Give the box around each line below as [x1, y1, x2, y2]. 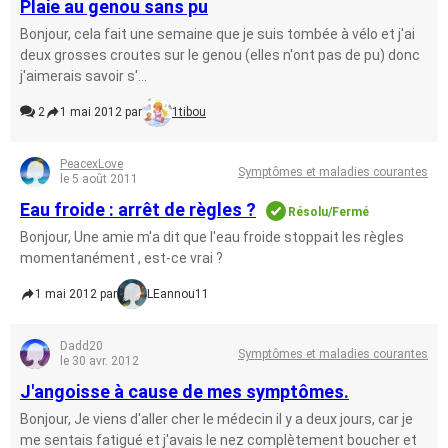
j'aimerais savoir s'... [20, 68, 147, 84]
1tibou [172, 105, 206, 119]
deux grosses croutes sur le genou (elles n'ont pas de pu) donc [20, 47, 420, 63]
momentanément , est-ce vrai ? [20, 250, 223, 266]
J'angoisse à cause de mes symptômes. [20, 381, 349, 402]
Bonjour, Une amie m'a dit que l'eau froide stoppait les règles [20, 229, 404, 245]
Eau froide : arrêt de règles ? [20, 199, 256, 220]
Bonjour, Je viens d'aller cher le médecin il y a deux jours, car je [20, 411, 413, 427]
